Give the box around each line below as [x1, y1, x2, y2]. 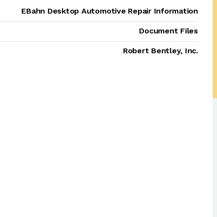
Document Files [139, 26, 198, 35]
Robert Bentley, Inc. [123, 46, 198, 55]
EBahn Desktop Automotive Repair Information [21, 6, 198, 15]
